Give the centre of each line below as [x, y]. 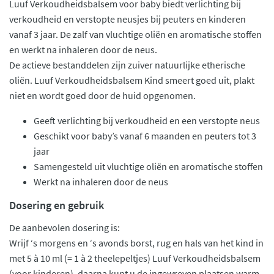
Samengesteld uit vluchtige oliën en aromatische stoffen [148, 166]
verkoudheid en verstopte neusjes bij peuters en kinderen [128, 19]
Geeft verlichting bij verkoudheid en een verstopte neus [147, 120]
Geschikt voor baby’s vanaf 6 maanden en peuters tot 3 [145, 136]
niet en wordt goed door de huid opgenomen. [103, 95]
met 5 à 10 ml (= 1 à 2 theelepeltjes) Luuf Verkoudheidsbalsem [135, 258]
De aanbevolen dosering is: [65, 228]
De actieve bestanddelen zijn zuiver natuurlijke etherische [127, 65]
